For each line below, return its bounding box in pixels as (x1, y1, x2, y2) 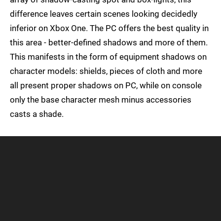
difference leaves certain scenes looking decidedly (10, 9, 197, 19)
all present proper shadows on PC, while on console (10, 80, 202, 91)
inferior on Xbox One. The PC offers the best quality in (10, 23, 209, 34)
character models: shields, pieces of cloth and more (10, 66, 202, 76)
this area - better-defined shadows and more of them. (10, 37, 208, 48)
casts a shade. (10, 109, 64, 119)
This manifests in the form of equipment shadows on (10, 52, 207, 62)
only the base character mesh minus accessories (10, 95, 191, 105)
